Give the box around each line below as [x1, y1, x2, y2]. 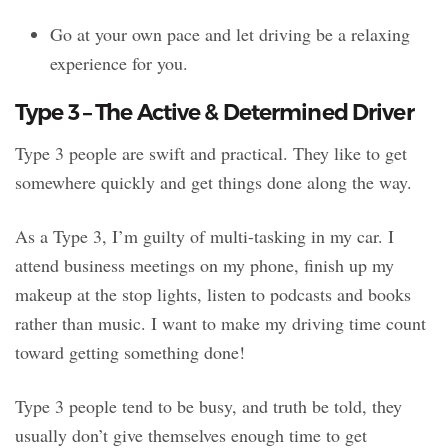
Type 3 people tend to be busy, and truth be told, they [15, 394, 402, 419]
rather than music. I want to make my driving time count [15, 311, 426, 336]
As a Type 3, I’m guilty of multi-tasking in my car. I [15, 224, 394, 249]
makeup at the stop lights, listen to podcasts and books [15, 282, 411, 307]
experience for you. [50, 51, 188, 76]
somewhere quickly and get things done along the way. [15, 170, 412, 195]
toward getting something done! [15, 340, 245, 365]
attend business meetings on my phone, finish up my [15, 253, 394, 278]
